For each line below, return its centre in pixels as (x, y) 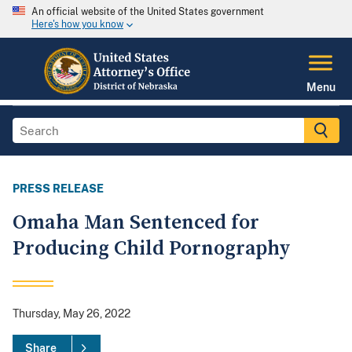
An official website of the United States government (148, 12)
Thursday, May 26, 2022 (71, 314)
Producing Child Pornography (152, 249)
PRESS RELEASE (58, 189)
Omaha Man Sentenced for (136, 223)
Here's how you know (77, 25)
